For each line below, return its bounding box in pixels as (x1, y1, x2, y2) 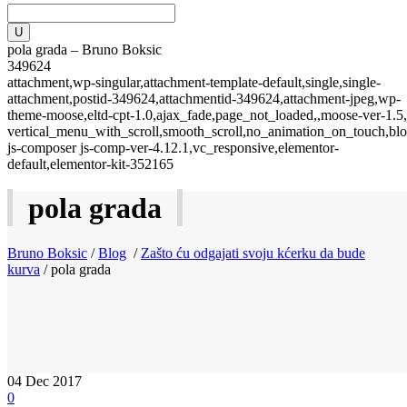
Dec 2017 (25, 373, 82, 390)
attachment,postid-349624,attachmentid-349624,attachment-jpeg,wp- (7, 91, 401, 106)
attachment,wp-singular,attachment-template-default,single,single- (7, 74, 381, 90)
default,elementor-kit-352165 (7, 156, 174, 172)
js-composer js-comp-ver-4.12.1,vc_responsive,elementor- (7, 140, 339, 155)
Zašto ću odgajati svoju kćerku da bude (141, 244, 365, 261)
